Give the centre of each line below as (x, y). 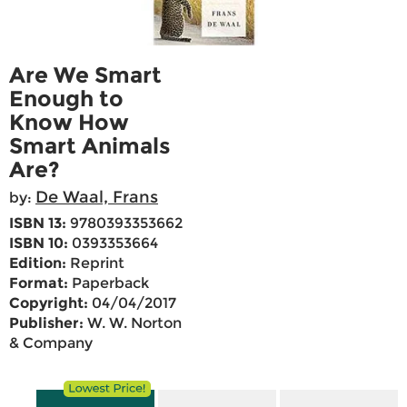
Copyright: (49, 303)
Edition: (38, 263)
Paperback (109, 283)
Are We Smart (85, 75)
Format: (39, 283)
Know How (69, 123)
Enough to (66, 99)
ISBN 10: (39, 243)
